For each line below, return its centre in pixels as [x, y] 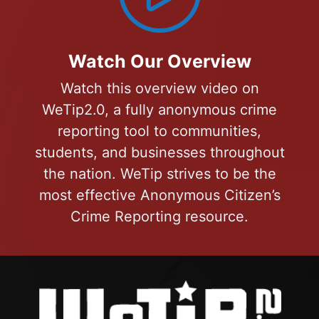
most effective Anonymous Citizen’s [159, 195]
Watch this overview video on [159, 88]
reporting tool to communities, [159, 131]
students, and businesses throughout [159, 152]
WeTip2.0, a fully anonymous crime [159, 109]
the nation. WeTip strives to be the [159, 173]
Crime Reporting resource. [159, 216]
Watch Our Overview [159, 61]
